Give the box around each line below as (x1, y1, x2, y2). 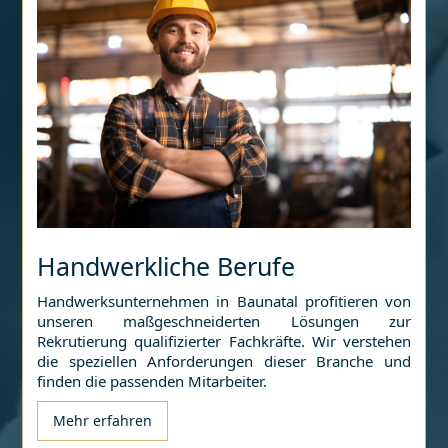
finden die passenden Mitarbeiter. (37, 371, 268, 391)
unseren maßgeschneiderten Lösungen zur (37, 311, 411, 331)
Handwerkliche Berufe (37, 249, 296, 283)
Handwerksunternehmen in (37, 291, 237, 311)
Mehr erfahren (53, 411, 153, 430)
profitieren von (297, 291, 411, 311)
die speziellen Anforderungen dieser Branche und (37, 351, 411, 371)
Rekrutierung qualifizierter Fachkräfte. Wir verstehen (37, 331, 411, 351)
